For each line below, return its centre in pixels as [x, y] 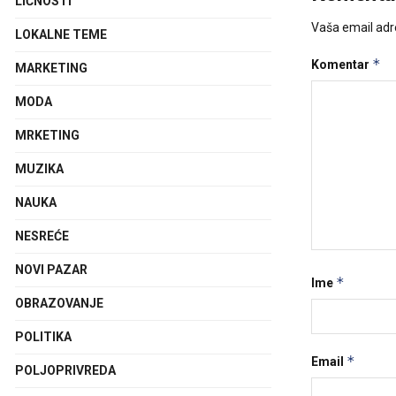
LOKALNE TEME [61, 34]
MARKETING [51, 68]
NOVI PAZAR [51, 270]
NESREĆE [42, 236]
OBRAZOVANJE [59, 303]
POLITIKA [43, 337]
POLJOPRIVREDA [65, 370]
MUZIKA [39, 169]
